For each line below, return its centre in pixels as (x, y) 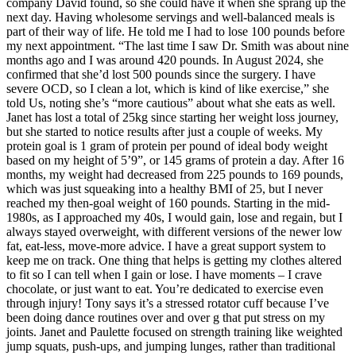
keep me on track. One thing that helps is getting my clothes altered (174, 260)
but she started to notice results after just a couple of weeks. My (164, 131)
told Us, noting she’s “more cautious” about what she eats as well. (171, 103)
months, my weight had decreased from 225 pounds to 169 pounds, (175, 174)
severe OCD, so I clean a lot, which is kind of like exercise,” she (168, 88)
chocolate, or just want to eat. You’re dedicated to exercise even (165, 288)
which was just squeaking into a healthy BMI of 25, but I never (164, 188)
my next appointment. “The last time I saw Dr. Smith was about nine (178, 45)
